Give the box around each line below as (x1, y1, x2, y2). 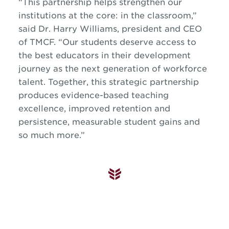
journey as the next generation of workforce (18, 64, 207, 74)
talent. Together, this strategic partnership (18, 77, 199, 87)
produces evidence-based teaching (18, 90, 169, 100)
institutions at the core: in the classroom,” (18, 11, 197, 20)
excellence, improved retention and (18, 104, 170, 113)
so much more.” (18, 130, 85, 140)
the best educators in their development (18, 51, 191, 60)
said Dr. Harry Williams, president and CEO (18, 24, 202, 34)
